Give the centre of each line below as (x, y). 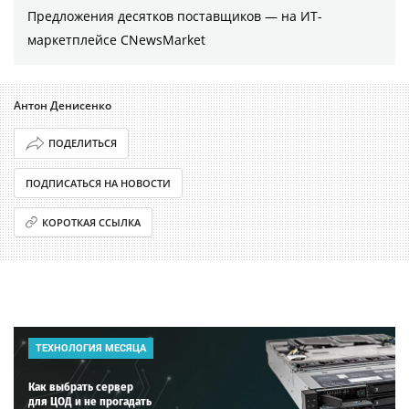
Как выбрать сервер (81, 386)
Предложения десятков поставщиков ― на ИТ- (175, 16)
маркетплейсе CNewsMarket (116, 39)
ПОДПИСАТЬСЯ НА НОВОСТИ (98, 183)
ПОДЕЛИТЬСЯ (82, 143)
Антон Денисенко (63, 105)
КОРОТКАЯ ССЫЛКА (92, 222)
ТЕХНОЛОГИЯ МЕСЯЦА (91, 348)
